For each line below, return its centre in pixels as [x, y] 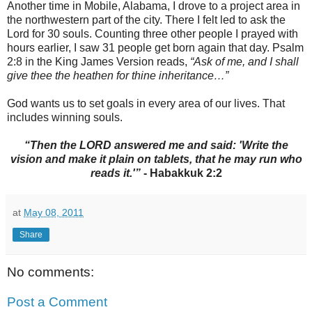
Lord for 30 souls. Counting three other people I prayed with [153, 33]
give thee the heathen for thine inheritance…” [118, 75]
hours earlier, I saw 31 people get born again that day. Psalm [155, 47]
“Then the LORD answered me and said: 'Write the [156, 145]
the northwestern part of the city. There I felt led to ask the [146, 19]
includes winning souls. [65, 117]
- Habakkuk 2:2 [182, 173]
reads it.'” [117, 173]
